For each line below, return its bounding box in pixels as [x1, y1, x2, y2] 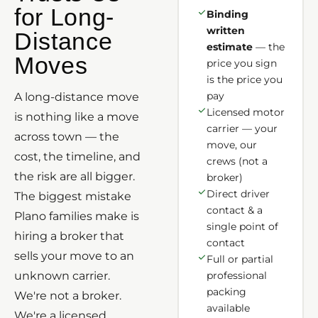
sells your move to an [14, 248, 134, 263]
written [206, 23, 245, 37]
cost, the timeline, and [14, 149, 141, 163]
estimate [206, 40, 253, 53]
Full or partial [206, 252, 273, 265]
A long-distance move [14, 89, 139, 104]
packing [206, 285, 246, 298]
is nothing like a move [14, 109, 139, 124]
